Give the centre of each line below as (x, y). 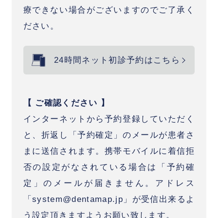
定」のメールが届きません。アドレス (109, 183)
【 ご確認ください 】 (66, 103)
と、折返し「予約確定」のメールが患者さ (109, 135)
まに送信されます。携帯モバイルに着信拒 (109, 151)
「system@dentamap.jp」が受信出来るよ (109, 200)
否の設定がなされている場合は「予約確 (109, 167)
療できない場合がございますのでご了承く (109, 10)
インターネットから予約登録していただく (109, 119)
